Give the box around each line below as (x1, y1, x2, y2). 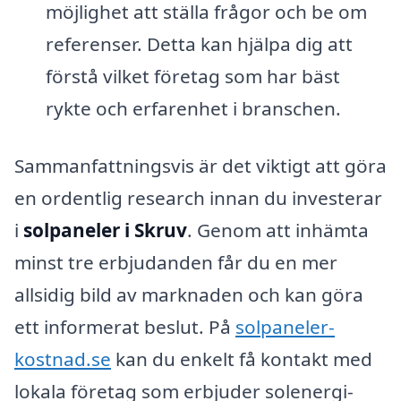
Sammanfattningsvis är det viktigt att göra (14, 153, 387, 179)
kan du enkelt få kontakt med (111, 346, 372, 372)
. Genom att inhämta (187, 218, 369, 243)
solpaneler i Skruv (23, 218, 187, 243)
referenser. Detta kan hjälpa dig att (45, 31, 353, 57)
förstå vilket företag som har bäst (45, 64, 340, 90)
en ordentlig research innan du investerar (14, 185, 382, 211)
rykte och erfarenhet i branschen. (45, 96, 341, 122)
